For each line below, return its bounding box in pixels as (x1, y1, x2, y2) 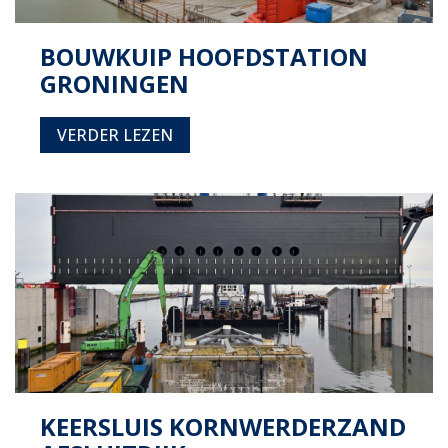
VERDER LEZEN (57, 124, 173, 146)
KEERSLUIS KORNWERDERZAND (40, 410, 406, 443)
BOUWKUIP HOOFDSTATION (40, 40, 368, 73)
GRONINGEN (40, 67, 189, 100)
